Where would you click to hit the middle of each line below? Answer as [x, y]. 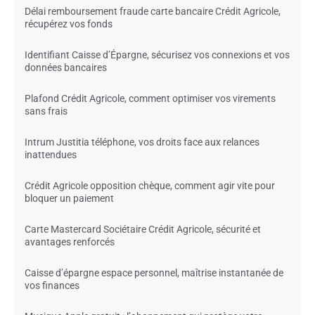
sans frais [46, 111]
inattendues [51, 155]
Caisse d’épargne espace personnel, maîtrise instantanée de [154, 273]
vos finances [52, 286]
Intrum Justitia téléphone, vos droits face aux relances [142, 142]
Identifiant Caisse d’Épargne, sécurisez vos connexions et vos [157, 55]
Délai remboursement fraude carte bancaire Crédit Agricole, [153, 12]
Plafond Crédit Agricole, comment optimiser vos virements [150, 99]
